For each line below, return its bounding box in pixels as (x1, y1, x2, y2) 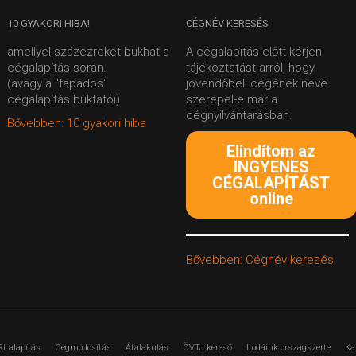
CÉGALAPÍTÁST (212, 173, 331, 192)
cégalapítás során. (7, 60, 106, 75)
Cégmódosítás (55, 342, 111, 353)
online (249, 189, 293, 208)
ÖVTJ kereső (183, 342, 232, 353)
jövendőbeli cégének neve (186, 76, 327, 91)
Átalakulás (126, 342, 168, 353)
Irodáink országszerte (246, 342, 331, 353)
